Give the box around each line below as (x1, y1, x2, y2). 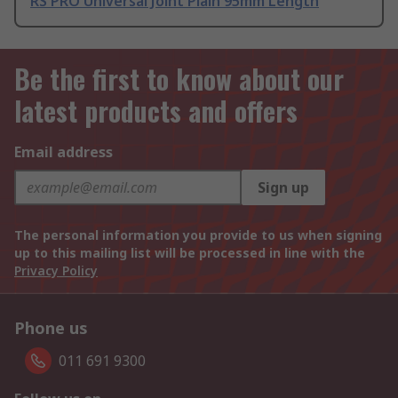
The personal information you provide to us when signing (14, 227, 382, 244)
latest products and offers (14, 91, 298, 131)
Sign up (258, 178, 309, 198)
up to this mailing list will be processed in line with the (14, 244, 365, 262)
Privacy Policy (14, 262, 98, 280)
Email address (14, 142, 113, 163)
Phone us (14, 317, 88, 339)
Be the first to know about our (14, 59, 344, 99)
